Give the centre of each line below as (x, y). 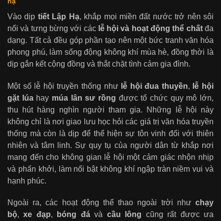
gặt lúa (20, 98)
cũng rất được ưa (178, 215)
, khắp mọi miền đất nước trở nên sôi (147, 16)
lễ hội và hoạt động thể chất (150, 28)
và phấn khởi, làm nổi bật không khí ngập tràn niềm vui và (110, 169)
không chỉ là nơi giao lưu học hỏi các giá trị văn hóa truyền (110, 121)
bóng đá (74, 215)
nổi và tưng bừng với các (53, 28)
